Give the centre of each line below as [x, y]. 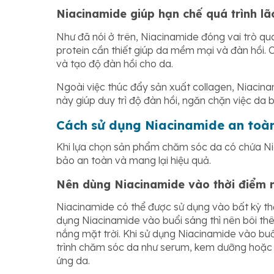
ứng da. [73, 261]
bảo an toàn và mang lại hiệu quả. [134, 160]
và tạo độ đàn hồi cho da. [115, 63]
